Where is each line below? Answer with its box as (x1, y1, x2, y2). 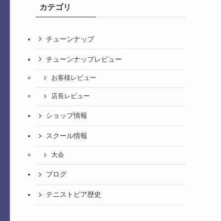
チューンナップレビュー (46, 55, 122, 63)
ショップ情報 (46, 111, 87, 120)
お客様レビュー (51, 74, 96, 82)
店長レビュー (51, 93, 90, 100)
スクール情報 (46, 132, 87, 140)
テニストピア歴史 (46, 190, 101, 199)
